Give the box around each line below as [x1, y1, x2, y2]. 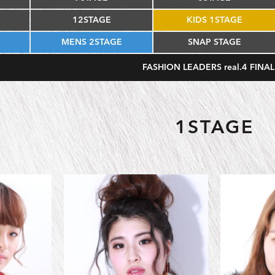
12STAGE [72, 16, 111, 25]
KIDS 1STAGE [186, 16, 242, 25]
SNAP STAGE [187, 38, 241, 47]
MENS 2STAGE [61, 38, 122, 47]
